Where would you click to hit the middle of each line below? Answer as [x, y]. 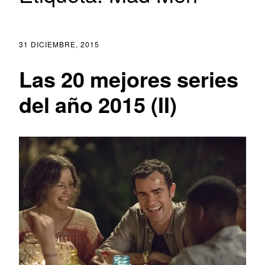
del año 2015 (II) [98, 104]
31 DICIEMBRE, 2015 [59, 44]
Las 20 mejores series [129, 78]
